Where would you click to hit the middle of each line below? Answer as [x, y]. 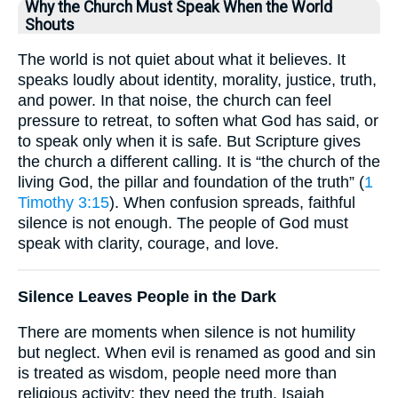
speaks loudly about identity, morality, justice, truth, [197, 80]
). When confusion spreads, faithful [232, 202]
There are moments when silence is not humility [187, 333]
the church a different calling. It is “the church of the [199, 161]
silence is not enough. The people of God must [183, 223]
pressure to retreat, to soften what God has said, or [198, 120]
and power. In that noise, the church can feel [175, 100]
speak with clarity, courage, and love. [148, 243]
